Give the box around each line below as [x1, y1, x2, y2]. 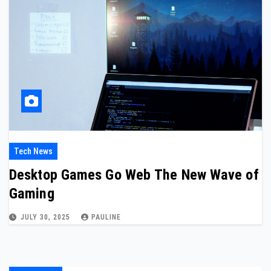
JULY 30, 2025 [21, 213, 73, 221]
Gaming [9, 185, 54, 202]
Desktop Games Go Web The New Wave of [9, 166, 259, 183]
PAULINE [91, 213, 121, 221]
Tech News [14, 146, 53, 156]
